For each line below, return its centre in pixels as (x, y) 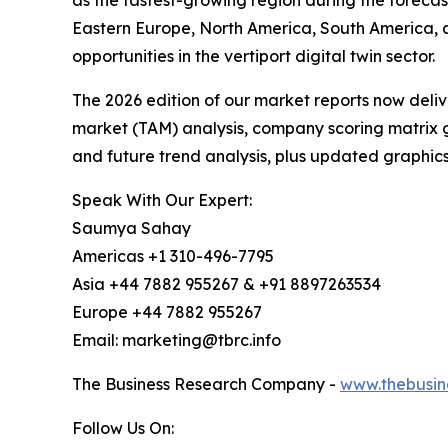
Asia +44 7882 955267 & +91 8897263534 (226, 284)
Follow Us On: (123, 428)
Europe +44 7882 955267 (167, 312)
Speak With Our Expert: (162, 200)
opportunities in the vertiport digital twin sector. (253, 56)
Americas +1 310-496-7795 (173, 256)
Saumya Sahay (131, 228)
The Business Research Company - (206, 384)
